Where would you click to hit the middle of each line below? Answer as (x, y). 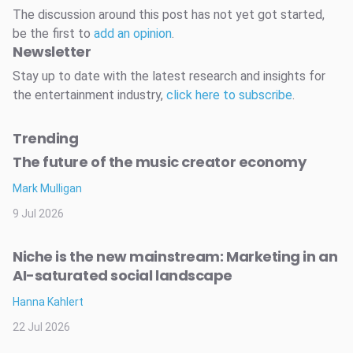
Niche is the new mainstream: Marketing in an (175, 256)
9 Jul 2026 (38, 214)
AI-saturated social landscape (123, 275)
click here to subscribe (229, 95)
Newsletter (52, 52)
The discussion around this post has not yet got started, (169, 15)
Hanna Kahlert (48, 302)
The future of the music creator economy (160, 162)
